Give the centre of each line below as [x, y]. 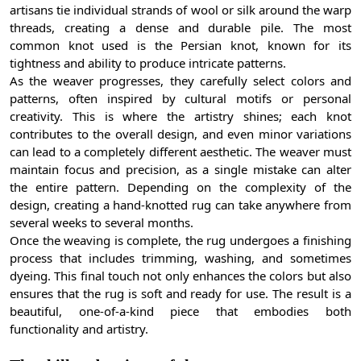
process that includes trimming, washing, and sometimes [180, 257]
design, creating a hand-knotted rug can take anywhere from [180, 204]
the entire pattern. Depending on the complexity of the [180, 187]
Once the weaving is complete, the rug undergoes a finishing [180, 240]
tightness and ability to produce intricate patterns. [148, 62]
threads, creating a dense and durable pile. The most [180, 27]
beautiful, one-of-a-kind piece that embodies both [180, 311]
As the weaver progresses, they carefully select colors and [180, 80]
